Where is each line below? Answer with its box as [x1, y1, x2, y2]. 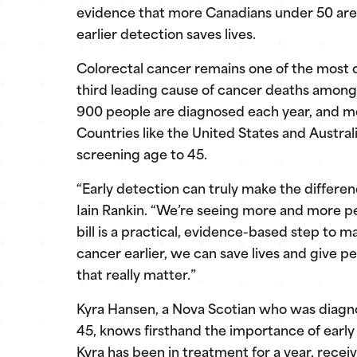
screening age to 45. [76, 149, 207, 163]
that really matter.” [76, 269, 196, 283]
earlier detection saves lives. [76, 29, 256, 42]
